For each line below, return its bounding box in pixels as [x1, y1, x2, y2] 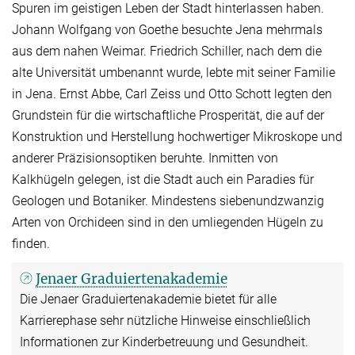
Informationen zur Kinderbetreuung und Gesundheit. [20, 334, 308, 350]
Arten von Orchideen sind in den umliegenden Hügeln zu [12, 215, 323, 231]
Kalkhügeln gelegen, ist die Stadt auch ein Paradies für [12, 172, 314, 188]
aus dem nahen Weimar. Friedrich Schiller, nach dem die [12, 44, 322, 59]
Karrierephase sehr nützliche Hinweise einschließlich [20, 313, 311, 329]
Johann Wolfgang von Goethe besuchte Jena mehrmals [12, 22, 323, 38]
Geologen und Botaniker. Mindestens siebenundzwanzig [12, 193, 324, 209]
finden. [12, 236, 50, 252]
